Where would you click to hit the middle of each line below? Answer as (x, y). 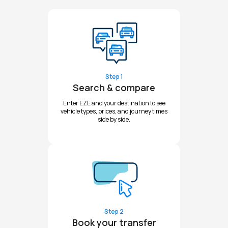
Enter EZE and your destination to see (114, 103)
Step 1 (114, 76)
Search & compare (114, 87)
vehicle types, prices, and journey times (114, 111)
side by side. (114, 119)
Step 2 (114, 211)
